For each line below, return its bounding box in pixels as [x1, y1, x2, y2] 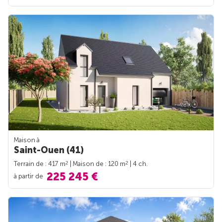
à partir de [14, 172, 45, 180]
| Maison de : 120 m [68, 160, 125, 167]
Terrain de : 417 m [14, 160, 65, 167]
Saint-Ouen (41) [14, 144, 84, 156]
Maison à [14, 136, 40, 144]
